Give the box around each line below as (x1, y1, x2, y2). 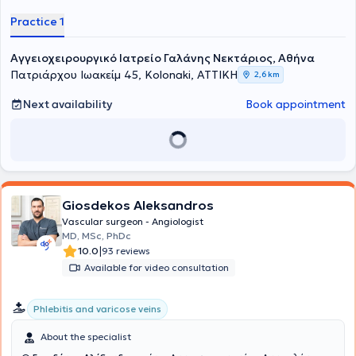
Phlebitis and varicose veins (33, 303, 161, 315)
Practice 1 (10, 14, 64, 29)
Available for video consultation (84, 261, 229, 273)
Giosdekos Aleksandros (62, 197, 214, 213)
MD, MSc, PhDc (62, 230, 131, 242)
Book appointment (246, 97, 346, 111)
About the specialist (41, 331, 131, 342)
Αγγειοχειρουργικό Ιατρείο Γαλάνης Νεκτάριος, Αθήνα (10, 51, 315, 65)
